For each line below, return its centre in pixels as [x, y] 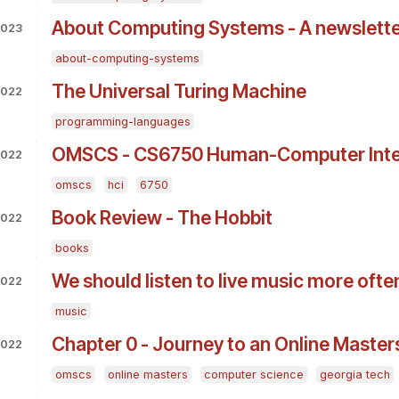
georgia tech [354, 375]
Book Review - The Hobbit [162, 218]
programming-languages [122, 122]
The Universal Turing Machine [179, 92]
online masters [147, 375]
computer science [253, 375]
